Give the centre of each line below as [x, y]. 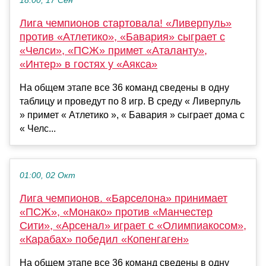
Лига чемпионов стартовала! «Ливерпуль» [126, 23]
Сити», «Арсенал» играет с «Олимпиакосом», [133, 226]
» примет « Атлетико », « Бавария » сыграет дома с [132, 115]
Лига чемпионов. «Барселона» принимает [123, 199]
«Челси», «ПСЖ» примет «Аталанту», [113, 51]
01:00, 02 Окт [47, 176]
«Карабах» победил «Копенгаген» [104, 240]
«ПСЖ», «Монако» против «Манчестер [116, 212]
